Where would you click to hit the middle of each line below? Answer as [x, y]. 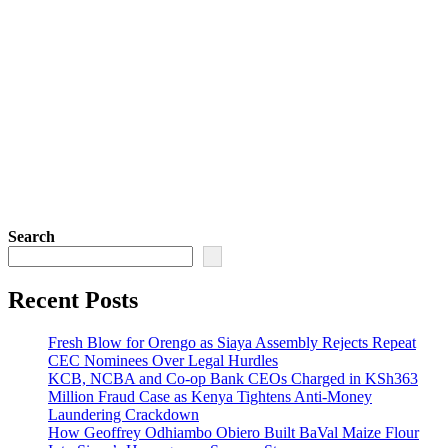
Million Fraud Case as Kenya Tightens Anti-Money [210, 397]
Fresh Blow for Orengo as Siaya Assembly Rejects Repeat [232, 343]
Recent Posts [73, 300]
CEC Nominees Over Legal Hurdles [163, 361]
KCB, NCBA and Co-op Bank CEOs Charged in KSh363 [233, 379]
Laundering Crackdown [123, 415]
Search [31, 237]
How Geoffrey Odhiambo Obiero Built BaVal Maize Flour [233, 433]
